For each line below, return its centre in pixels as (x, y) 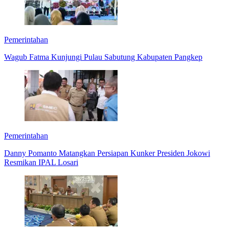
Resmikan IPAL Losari (41, 162)
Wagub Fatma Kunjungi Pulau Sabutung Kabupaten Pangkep (103, 57)
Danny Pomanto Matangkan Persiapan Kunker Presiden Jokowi (107, 153)
